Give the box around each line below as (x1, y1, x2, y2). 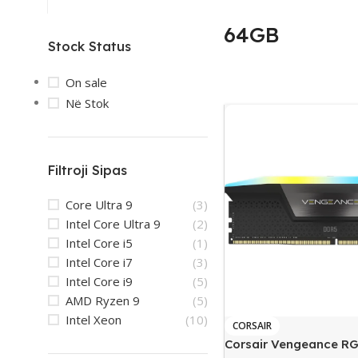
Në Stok (66, 95, 109, 111)
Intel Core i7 (66, 254, 133, 270)
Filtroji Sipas (48, 162, 127, 178)
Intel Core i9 (66, 273, 133, 289)
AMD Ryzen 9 (66, 292, 140, 308)
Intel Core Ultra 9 (66, 216, 161, 232)
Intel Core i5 (66, 235, 133, 251)
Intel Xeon (66, 312, 121, 328)
